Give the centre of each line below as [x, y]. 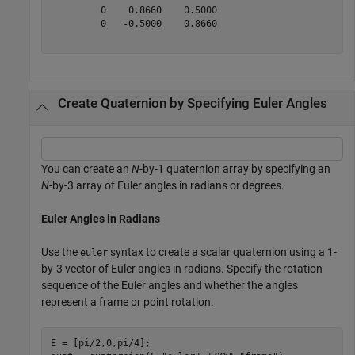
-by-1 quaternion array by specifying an [235, 169]
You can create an [86, 169]
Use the [61, 252]
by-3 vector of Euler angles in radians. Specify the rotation [182, 269]
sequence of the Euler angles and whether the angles [170, 286]
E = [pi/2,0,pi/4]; [100, 343]
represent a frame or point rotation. [128, 302]
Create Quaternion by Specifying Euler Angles [192, 103]
